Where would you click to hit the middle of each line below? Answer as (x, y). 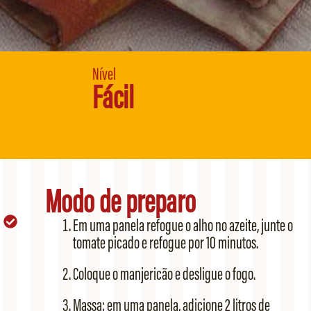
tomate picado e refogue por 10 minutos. (165, 243)
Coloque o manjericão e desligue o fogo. (164, 274)
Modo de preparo (120, 202)
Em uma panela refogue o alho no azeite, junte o (183, 226)
